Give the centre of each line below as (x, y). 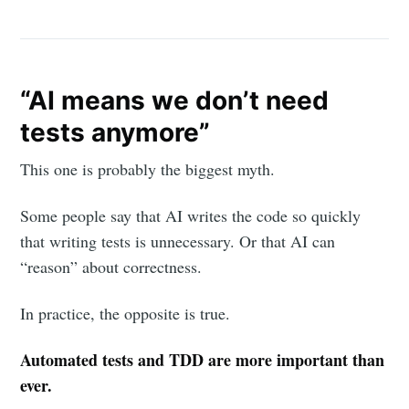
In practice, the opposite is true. (126, 314)
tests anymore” (115, 132)
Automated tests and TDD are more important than (203, 360)
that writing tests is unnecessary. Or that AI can (178, 241)
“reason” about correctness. (111, 267)
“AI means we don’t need (175, 100)
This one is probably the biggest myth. (148, 169)
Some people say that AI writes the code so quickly (191, 216)
